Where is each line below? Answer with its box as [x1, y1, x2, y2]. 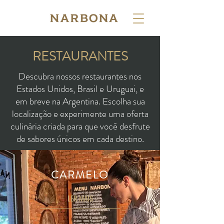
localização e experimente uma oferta [11, 107, 148, 120]
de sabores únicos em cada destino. [16, 132, 144, 145]
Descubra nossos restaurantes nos [18, 69, 141, 83]
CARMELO [50, 167, 109, 182]
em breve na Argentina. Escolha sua [15, 94, 145, 108]
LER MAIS [67, 192, 93, 203]
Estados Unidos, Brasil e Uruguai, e [16, 82, 144, 95]
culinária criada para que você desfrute [10, 119, 150, 133]
